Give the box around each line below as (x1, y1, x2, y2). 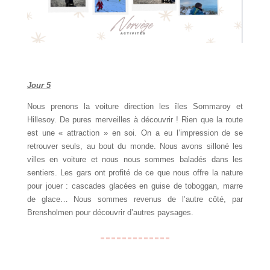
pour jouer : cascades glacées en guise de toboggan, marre (27, 181, 243, 191)
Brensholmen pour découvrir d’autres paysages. (27, 208, 193, 218)
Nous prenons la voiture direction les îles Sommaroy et (27, 102, 243, 111)
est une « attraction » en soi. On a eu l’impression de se (27, 128, 243, 138)
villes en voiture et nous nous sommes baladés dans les (27, 155, 243, 165)
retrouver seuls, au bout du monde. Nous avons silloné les (27, 142, 243, 151)
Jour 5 (27, 81, 51, 90)
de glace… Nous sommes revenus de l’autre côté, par (27, 195, 243, 204)
